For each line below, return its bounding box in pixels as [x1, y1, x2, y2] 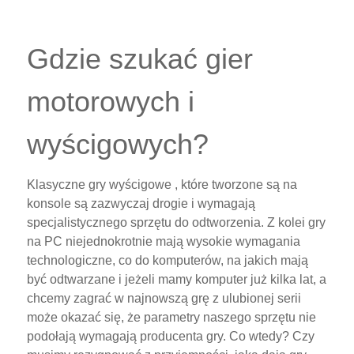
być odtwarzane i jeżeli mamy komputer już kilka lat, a [27, 272, 326, 286]
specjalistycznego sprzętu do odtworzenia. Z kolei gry [27, 215, 326, 229]
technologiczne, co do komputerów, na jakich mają [27, 253, 308, 267]
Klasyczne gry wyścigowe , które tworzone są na [27, 177, 297, 191]
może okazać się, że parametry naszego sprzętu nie [27, 310, 316, 324]
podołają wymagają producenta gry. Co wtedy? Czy [27, 329, 314, 343]
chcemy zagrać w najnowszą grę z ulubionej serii [27, 291, 301, 305]
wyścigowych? [27, 127, 209, 160]
